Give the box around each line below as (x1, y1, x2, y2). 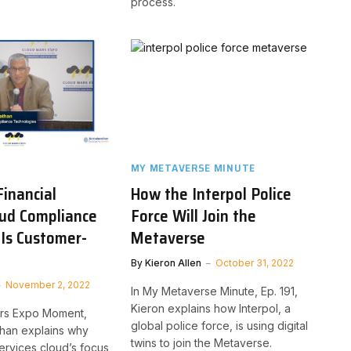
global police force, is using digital (130, 318, 308, 332)
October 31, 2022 (215, 256, 294, 269)
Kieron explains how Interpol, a (130, 301, 291, 315)
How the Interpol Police (130, 180, 291, 207)
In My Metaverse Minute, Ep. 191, (130, 284, 298, 298)
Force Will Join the (130, 202, 256, 229)
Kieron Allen (144, 256, 201, 269)
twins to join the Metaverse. (130, 335, 272, 349)
